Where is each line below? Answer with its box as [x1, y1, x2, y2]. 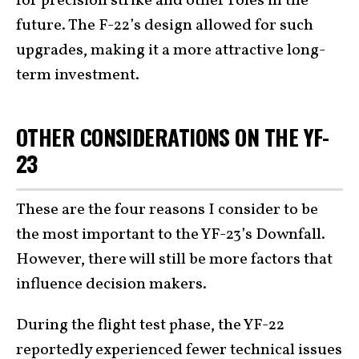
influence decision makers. [16, 272, 207, 296]
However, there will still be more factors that [16, 248, 333, 271]
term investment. [16, 64, 139, 87]
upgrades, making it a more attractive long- [16, 39, 325, 63]
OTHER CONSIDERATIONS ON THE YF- [16, 120, 329, 154]
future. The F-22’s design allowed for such [16, 14, 313, 38]
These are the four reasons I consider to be [16, 198, 318, 221]
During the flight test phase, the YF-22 [16, 313, 284, 337]
